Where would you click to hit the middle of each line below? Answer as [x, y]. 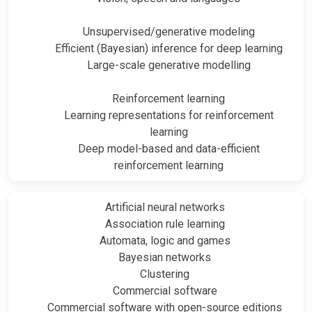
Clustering [165, 274]
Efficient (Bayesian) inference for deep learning [169, 49]
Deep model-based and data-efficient [169, 149]
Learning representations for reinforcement [169, 116]
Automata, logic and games [165, 241]
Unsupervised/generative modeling [169, 32]
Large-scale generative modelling [169, 65]
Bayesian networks [165, 258]
